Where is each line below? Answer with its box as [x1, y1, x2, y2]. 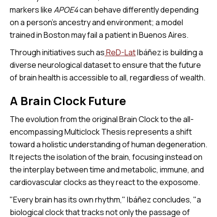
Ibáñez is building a [136, 46, 203, 58]
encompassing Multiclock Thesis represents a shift [10, 126, 192, 137]
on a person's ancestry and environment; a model [10, 16, 183, 28]
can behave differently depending [78, 4, 199, 15]
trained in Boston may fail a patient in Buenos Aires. [10, 29, 188, 40]
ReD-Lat [105, 46, 136, 58]
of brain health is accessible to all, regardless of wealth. [10, 72, 205, 83]
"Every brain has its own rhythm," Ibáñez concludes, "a [10, 194, 201, 205]
